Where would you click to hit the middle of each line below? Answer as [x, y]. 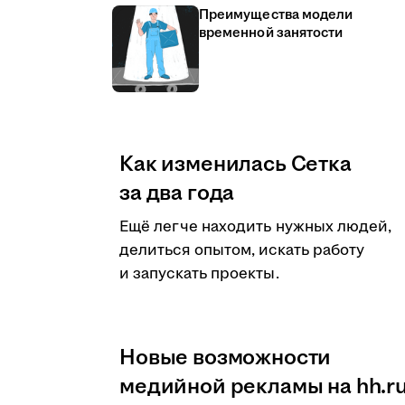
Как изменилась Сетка [235, 165]
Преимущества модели [276, 15]
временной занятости [271, 33]
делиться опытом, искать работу [242, 250]
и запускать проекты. [199, 274]
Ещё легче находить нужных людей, [256, 227]
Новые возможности [226, 358]
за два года [177, 193]
